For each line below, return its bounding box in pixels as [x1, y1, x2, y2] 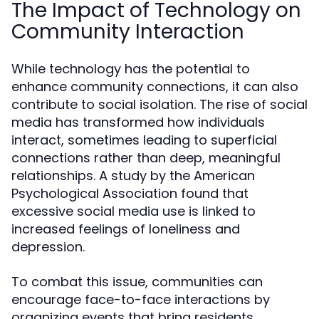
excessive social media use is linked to [11, 202, 256, 220]
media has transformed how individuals [11, 113, 265, 131]
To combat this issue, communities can [11, 273, 263, 291]
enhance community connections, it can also [11, 78, 298, 95]
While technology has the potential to [11, 60, 250, 78]
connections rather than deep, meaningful [11, 149, 281, 167]
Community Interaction [11, 18, 244, 46]
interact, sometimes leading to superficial [11, 131, 277, 149]
